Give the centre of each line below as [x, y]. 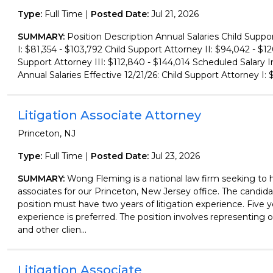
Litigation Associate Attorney [109, 115]
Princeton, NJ [46, 133]
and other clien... [52, 230]
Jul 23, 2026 [175, 156]
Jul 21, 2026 [175, 14]
